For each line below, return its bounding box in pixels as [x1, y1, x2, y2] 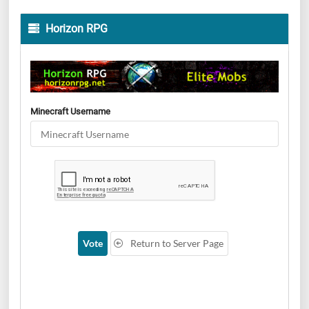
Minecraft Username [30, 106, 110, 117]
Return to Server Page [128, 237, 224, 250]
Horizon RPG [43, 22, 108, 36]
